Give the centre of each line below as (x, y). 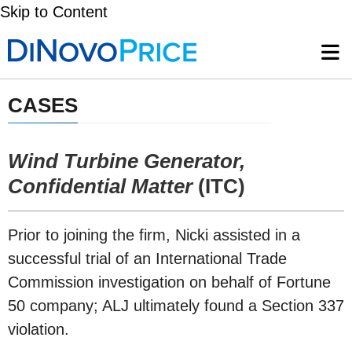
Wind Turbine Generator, (126, 161)
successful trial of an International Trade (147, 258)
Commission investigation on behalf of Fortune (169, 282)
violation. (38, 329)
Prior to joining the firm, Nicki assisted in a (154, 235)
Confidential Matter (100, 186)
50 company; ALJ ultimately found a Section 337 (176, 306)
